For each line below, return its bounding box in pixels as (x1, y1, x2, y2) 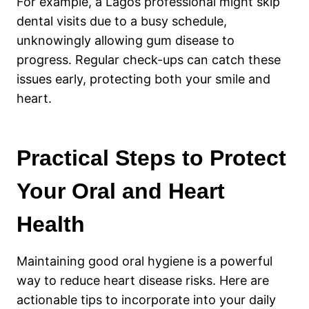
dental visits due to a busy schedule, (17, 13, 227, 28)
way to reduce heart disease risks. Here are (17, 272, 269, 288)
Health (17, 211, 85, 237)
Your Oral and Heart (17, 178, 225, 203)
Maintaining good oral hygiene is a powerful (17, 253, 272, 268)
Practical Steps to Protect (17, 145, 286, 170)
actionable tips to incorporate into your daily (17, 292, 276, 307)
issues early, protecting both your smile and (17, 71, 270, 86)
